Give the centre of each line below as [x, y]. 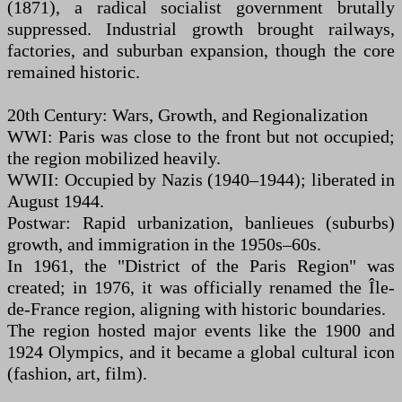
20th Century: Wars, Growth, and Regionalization [188, 115]
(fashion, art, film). [77, 374]
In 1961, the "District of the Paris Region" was [201, 266]
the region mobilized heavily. [114, 158]
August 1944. [56, 201]
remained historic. [74, 72]
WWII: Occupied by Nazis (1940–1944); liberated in [201, 180]
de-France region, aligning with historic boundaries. [197, 309]
